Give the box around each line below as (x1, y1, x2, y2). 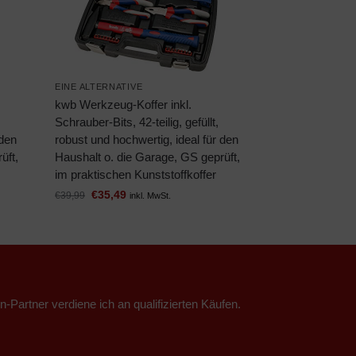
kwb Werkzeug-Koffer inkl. (55, 98, 192, 112)
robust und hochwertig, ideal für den (55, 133, 239, 147)
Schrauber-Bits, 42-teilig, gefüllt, (55, 115, 219, 130)
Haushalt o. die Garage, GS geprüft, (55, 150, 241, 164)
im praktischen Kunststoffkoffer (55, 168, 217, 182)
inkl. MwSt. (130, 191, 172, 201)
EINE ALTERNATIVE (55, 82, 143, 92)
